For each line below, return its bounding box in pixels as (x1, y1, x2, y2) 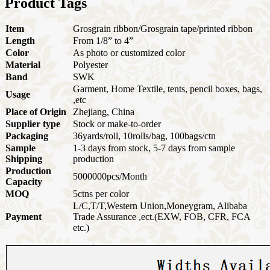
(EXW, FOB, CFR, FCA (154, 212, 250, 222)
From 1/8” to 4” (73, 36, 133, 46)
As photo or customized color (73, 48, 185, 58)
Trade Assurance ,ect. (73, 212, 154, 222)
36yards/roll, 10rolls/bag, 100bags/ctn (73, 131, 216, 142)
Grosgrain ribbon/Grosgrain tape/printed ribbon (73, 24, 253, 34)
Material (5, 60, 40, 71)
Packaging (5, 131, 48, 142)
